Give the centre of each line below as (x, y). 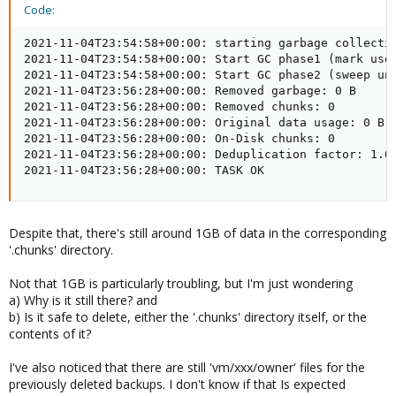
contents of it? (50, 334)
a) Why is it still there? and (83, 300)
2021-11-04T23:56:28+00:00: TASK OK (144, 170)
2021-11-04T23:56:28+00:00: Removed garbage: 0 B (190, 91)
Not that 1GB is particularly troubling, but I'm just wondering (181, 283)
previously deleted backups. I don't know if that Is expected (177, 384)
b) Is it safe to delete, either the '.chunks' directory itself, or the (188, 317)
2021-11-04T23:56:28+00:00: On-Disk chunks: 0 (179, 138)
